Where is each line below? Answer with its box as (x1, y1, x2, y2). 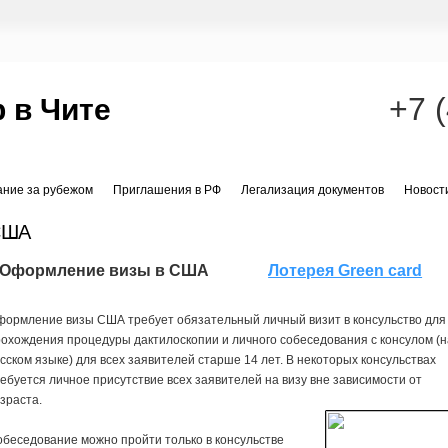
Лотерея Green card (268, 261, 423, 279)
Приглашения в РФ (113, 183, 221, 198)
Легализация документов (241, 183, 384, 198)
